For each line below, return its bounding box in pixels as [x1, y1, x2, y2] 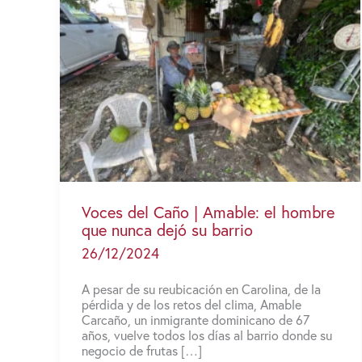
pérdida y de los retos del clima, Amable [82, 295, 301, 313]
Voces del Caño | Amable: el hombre [82, 201, 335, 224]
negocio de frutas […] [82, 341, 202, 359]
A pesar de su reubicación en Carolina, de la [82, 280, 321, 297]
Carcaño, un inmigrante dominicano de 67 [82, 310, 309, 328]
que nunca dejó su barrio [82, 219, 253, 242]
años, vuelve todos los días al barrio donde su [82, 326, 332, 343]
